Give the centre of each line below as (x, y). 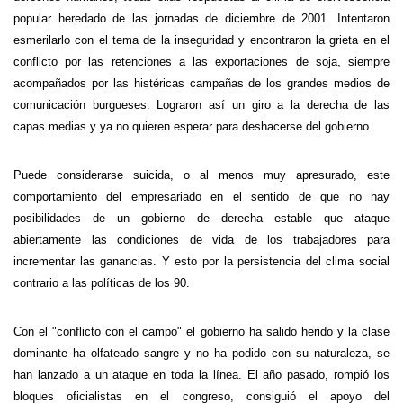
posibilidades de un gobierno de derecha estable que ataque (201, 218)
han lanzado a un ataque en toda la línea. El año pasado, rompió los (201, 375)
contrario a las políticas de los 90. (102, 283)
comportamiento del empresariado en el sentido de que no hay (201, 197)
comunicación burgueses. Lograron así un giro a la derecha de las (201, 105)
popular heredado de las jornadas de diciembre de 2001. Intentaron (201, 18)
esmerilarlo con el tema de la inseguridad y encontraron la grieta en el (201, 40)
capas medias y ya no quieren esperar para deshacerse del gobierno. (193, 126)
